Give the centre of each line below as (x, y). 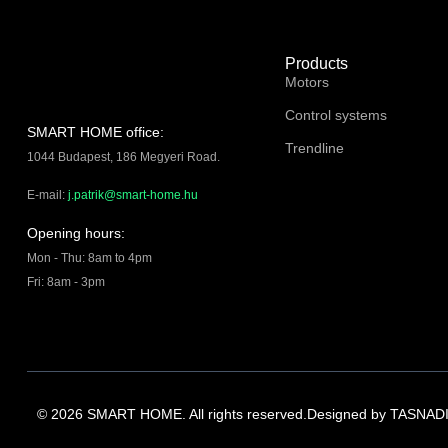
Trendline (314, 148)
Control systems (336, 115)
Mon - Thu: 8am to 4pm (89, 257)
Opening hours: (76, 232)
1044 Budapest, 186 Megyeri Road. (123, 157)
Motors (307, 82)
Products (316, 63)
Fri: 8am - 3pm (66, 281)
